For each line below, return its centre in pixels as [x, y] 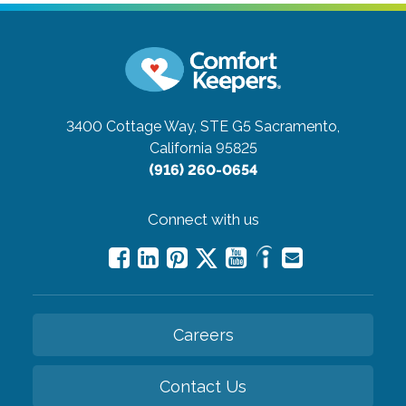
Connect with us [203, 220]
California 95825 [203, 149]
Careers [203, 335]
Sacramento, [297, 127]
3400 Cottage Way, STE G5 [159, 127]
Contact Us [203, 387]
